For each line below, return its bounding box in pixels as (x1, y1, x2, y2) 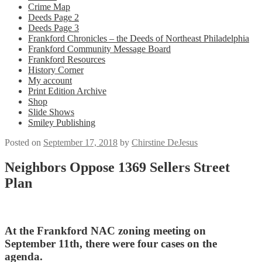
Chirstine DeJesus (132, 137, 198, 147)
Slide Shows (28, 107, 74, 117)
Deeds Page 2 (28, 12, 79, 22)
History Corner (28, 65, 84, 75)
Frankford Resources (28, 54, 105, 64)
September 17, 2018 (43, 137, 118, 147)
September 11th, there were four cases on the (5, 237, 217, 250)
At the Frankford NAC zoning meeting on (5, 224, 206, 237)
